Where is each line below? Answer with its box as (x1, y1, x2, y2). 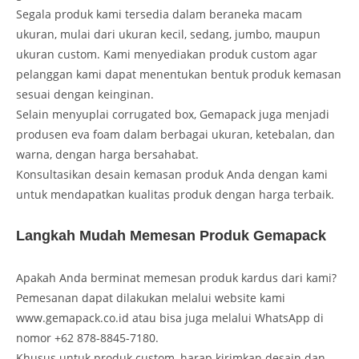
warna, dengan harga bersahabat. (16, 146, 199, 162)
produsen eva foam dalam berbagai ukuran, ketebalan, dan (16, 126, 335, 142)
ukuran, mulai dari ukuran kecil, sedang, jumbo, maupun (16, 26, 321, 42)
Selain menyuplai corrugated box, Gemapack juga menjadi (16, 106, 329, 122)
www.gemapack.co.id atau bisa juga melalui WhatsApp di (16, 309, 324, 325)
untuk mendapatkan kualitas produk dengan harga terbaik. (16, 186, 334, 202)
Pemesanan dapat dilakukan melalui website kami (16, 289, 285, 305)
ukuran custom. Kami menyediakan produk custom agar (16, 46, 317, 62)
